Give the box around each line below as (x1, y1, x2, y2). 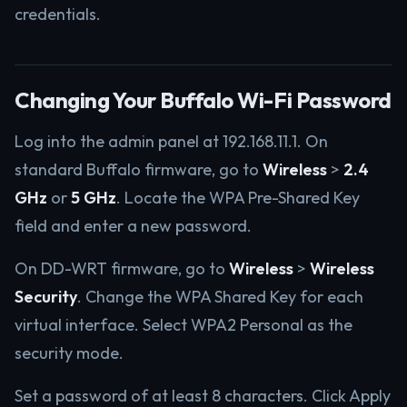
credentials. (15, 4, 101, 25)
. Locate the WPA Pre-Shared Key (116, 187, 360, 208)
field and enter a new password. (15, 215, 252, 236)
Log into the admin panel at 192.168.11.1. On (15, 131, 328, 152)
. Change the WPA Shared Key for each (77, 286, 363, 307)
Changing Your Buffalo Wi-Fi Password (15, 86, 392, 114)
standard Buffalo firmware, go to (15, 159, 263, 180)
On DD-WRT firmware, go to (15, 258, 229, 279)
